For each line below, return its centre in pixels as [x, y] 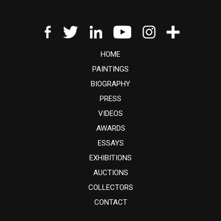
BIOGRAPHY [110, 84]
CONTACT [110, 202]
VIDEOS [110, 113]
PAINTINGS [110, 69]
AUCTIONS [110, 173]
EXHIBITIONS [110, 158]
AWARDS [110, 128]
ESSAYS [110, 143]
